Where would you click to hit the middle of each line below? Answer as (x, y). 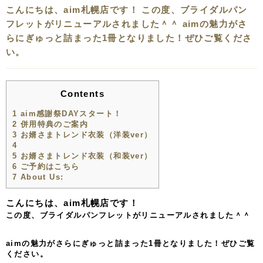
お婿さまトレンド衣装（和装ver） (85, 156)
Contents (82, 94)
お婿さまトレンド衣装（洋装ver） (85, 134)
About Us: (41, 177)
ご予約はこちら (48, 166)
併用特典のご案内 (53, 124)
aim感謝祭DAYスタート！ (70, 113)
